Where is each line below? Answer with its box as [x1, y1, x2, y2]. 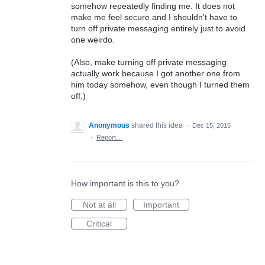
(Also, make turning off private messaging [71, 57, 227, 67]
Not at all [82, 200, 116, 210]
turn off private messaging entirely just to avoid [71, 23, 245, 33]
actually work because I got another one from [71, 69, 240, 79]
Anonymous [89, 121, 130, 130]
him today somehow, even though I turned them [71, 80, 250, 90]
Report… [96, 134, 122, 141]
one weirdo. [71, 34, 115, 44]
